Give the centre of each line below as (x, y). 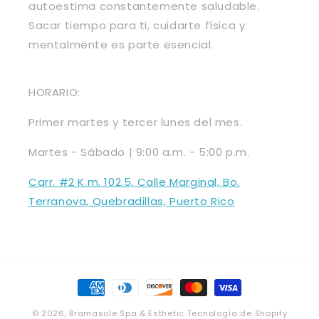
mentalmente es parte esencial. (121, 45)
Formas (94, 281)
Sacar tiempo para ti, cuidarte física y (137, 25)
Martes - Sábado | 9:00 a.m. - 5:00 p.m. (139, 152)
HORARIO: (54, 92)
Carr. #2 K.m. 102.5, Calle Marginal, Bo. (135, 182)
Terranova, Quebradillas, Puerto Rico (132, 201)
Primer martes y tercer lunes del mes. (136, 122)
